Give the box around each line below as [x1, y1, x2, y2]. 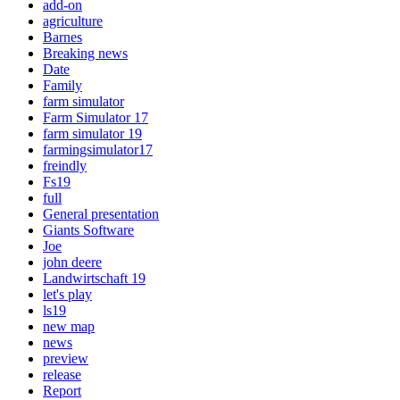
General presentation [43, 205, 159, 221]
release [43, 366, 81, 382]
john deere [43, 254, 102, 270]
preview [43, 350, 88, 366]
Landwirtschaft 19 [43, 270, 146, 286]
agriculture [43, 12, 103, 29]
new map [43, 318, 95, 334]
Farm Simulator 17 [43, 109, 148, 125]
